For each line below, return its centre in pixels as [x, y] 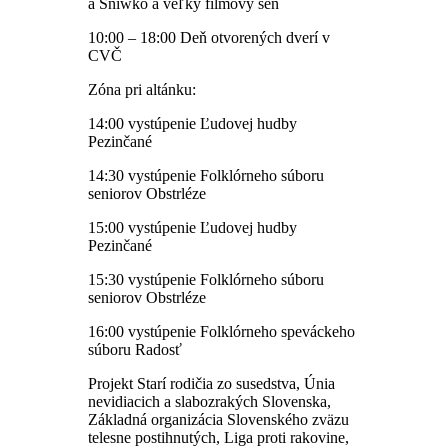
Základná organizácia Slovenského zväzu [218, 419]
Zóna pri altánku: [142, 89]
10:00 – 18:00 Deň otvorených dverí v [209, 37]
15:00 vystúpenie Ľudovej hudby [192, 227]
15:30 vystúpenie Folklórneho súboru [206, 279]
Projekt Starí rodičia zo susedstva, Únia [211, 383]
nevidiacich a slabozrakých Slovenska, [209, 401]
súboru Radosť [135, 349]
